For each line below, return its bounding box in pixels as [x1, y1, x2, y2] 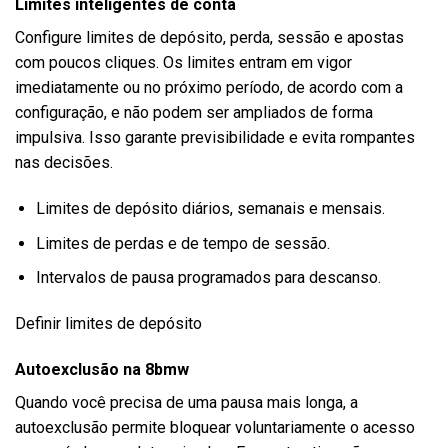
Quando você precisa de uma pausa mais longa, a [15, 392, 358, 412]
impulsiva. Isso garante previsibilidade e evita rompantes [15, 128, 415, 148]
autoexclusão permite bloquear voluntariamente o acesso [15, 417, 415, 437]
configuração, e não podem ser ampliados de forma [15, 103, 373, 123]
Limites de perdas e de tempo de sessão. [35, 233, 330, 253]
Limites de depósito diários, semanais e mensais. [35, 199, 385, 219]
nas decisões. [15, 153, 113, 173]
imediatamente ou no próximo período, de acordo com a [15, 78, 403, 98]
